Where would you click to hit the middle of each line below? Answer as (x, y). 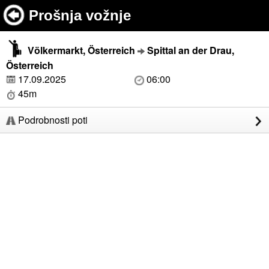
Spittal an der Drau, (191, 50)
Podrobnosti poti (52, 120)
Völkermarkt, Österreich (81, 50)
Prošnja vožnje (80, 15)
